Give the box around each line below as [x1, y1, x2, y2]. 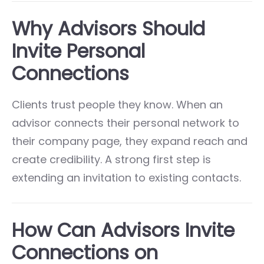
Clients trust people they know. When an [12, 97, 223, 112]
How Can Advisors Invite [12, 216, 235, 243]
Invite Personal [12, 37, 145, 64]
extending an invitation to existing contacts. [12, 170, 241, 185]
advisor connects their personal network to [12, 115, 239, 130]
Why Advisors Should [12, 15, 205, 42]
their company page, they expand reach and [12, 133, 247, 148]
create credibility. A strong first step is [12, 151, 211, 167]
